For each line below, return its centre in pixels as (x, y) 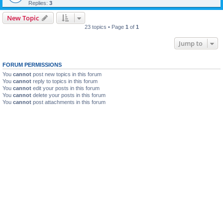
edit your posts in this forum (65, 88)
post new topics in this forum (66, 74)
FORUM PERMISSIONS (32, 64)
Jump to (191, 43)
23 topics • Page (105, 27)
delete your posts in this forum (68, 95)
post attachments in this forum (68, 102)
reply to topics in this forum (64, 81)
